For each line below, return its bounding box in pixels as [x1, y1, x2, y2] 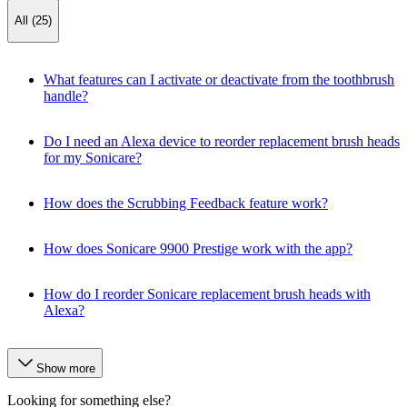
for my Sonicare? [44, 149, 142, 165]
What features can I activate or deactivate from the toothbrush [44, 71, 394, 87]
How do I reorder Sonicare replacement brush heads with [44, 285, 371, 302]
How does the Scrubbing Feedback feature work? [44, 194, 328, 211]
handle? [44, 87, 88, 104]
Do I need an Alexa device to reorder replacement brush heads [44, 133, 400, 149]
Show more [36, 361, 95, 375]
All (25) [15, 14, 52, 28]
